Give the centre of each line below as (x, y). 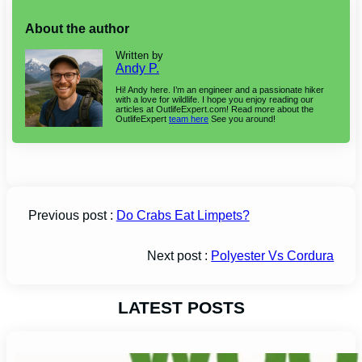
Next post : (179, 255)
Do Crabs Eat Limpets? (183, 215)
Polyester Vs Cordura (273, 255)
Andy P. (138, 68)
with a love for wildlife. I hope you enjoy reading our (215, 99)
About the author (78, 28)
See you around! (242, 118)
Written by (140, 55)
